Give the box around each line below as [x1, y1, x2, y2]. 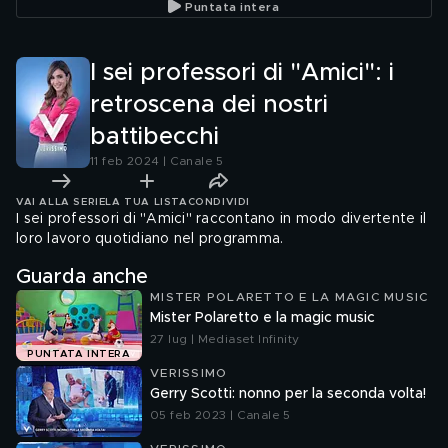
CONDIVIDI [187, 196, 250, 207]
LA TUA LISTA [105, 196, 188, 207]
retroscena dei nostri [90, 93, 328, 117]
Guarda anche [16, 267, 148, 287]
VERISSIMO [150, 367, 228, 379]
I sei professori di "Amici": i [90, 61, 394, 85]
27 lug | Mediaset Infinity [150, 333, 300, 345]
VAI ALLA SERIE [16, 196, 106, 207]
